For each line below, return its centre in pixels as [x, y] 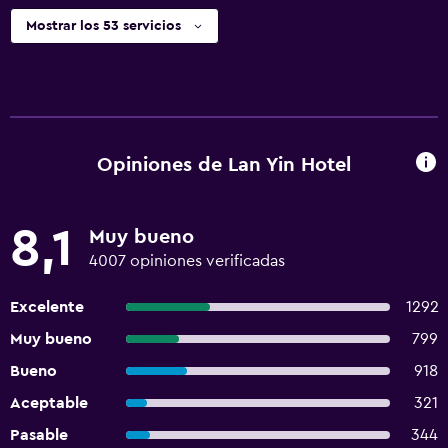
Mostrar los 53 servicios [103, 26]
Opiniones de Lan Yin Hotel [224, 164]
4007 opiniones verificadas [187, 261]
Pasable [39, 435]
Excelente [47, 307]
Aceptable [49, 403]
